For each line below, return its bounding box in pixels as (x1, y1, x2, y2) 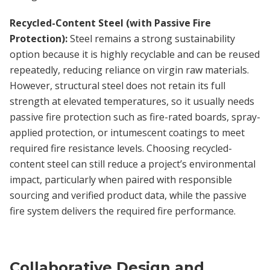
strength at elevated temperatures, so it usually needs (10, 94, 254, 108)
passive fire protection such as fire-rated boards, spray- (10, 110, 260, 124)
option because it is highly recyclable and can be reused (10, 47, 260, 61)
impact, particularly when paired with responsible (10, 172, 232, 186)
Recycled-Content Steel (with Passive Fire (10, 16, 211, 30)
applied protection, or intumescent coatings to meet (10, 125, 245, 139)
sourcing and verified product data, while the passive (10, 188, 246, 202)
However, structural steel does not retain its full (10, 78, 225, 92)
